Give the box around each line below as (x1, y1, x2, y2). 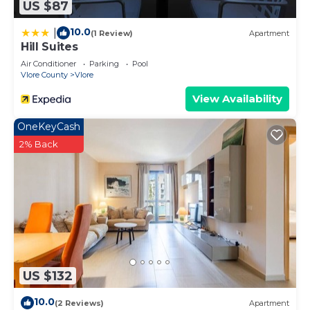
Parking (89, 59, 119, 69)
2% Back (19, 138, 58, 150)
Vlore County (21, 70, 68, 80)
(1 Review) (91, 28, 133, 38)
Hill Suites (21, 40, 78, 54)
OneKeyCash (17, 120, 80, 134)
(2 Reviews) (55, 298, 104, 308)
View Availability (192, 92, 282, 106)
